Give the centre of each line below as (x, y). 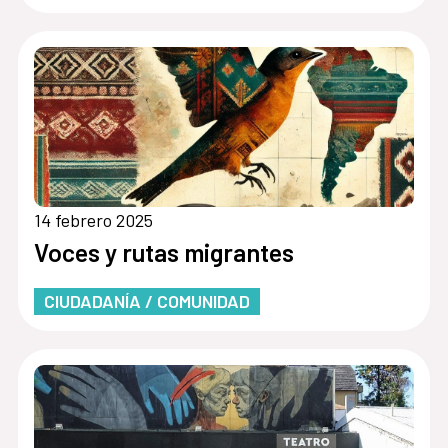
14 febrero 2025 (93, 220)
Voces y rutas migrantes (163, 252)
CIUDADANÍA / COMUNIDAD (146, 301)
